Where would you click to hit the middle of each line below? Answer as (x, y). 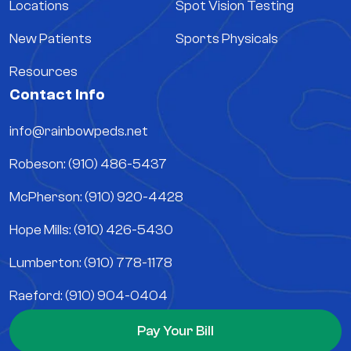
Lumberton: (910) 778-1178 (91, 263)
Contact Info (57, 95)
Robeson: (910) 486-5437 (88, 165)
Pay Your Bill (175, 331)
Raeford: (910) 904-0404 (89, 296)
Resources (43, 72)
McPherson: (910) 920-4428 (96, 197)
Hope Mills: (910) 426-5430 (91, 230)
